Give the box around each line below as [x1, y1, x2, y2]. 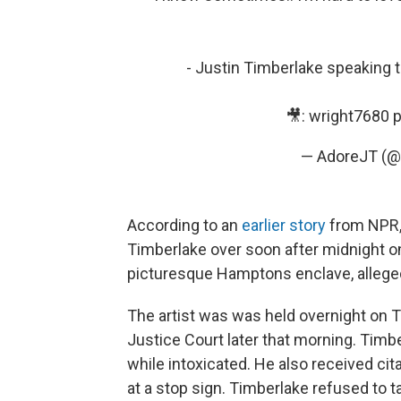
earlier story [242, 216, 326, 235]
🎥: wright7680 [285, 107, 393, 125]
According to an [127, 216, 242, 235]
